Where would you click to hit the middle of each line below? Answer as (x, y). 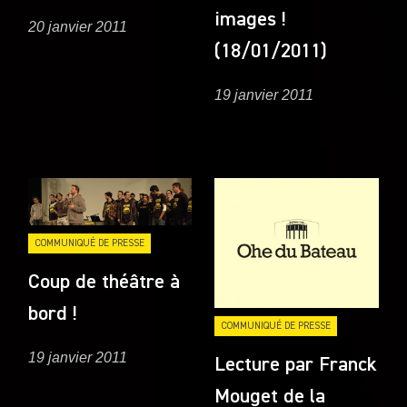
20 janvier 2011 (78, 26)
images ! (251, 20)
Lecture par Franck (296, 365)
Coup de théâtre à (104, 282)
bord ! (53, 314)
